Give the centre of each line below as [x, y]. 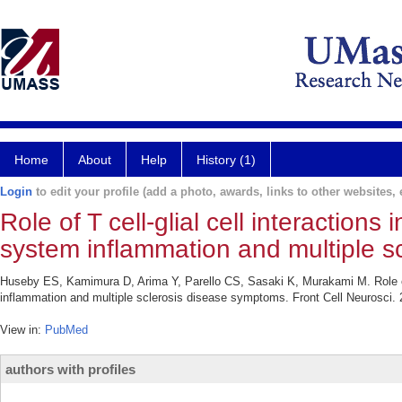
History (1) [226, 160]
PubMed [66, 330]
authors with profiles [70, 369]
